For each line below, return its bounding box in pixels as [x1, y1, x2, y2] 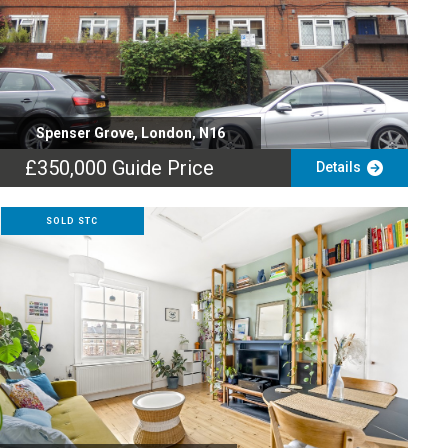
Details [315, 159, 367, 175]
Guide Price [111, 156, 214, 180]
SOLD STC [46, 216, 99, 226]
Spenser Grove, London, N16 [35, 125, 225, 141]
